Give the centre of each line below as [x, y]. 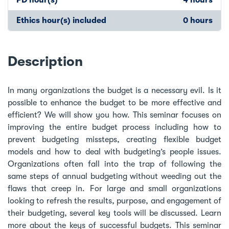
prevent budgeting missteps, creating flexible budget [114, 139]
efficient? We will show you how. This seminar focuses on [114, 115]
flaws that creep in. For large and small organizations [114, 188]
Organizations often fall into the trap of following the [114, 164]
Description [45, 61]
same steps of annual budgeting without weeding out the [114, 176]
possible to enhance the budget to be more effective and [114, 102]
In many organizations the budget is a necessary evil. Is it [114, 90]
